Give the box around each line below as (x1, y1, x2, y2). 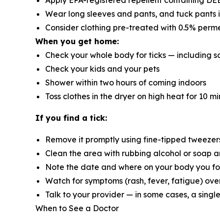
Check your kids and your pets (45, 64, 160, 74)
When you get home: (35, 36, 119, 46)
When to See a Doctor (35, 203, 119, 213)
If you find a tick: (35, 113, 107, 123)
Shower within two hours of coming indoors (45, 78, 206, 87)
